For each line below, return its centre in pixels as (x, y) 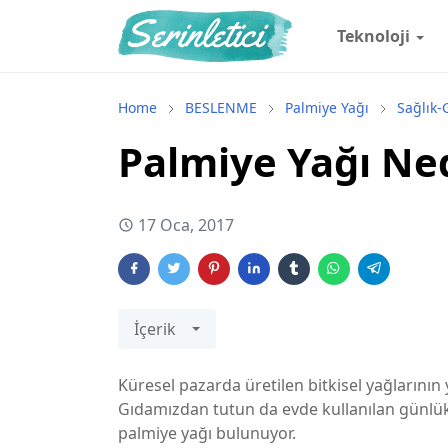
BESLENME (221, 107)
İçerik (155, 329)
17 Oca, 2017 (186, 225)
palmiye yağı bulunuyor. (207, 433)
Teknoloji (374, 36)
